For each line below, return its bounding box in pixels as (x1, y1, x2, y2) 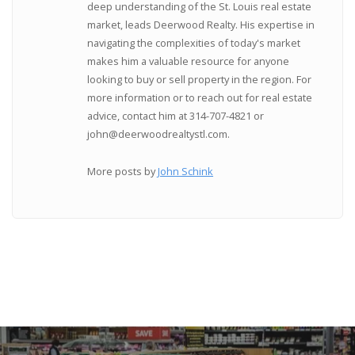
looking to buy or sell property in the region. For (87, 72, 312, 87)
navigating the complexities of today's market (87, 36, 301, 51)
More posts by (87, 163, 158, 178)
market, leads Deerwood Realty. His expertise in (87, 17, 315, 32)
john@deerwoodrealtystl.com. (87, 127, 231, 142)
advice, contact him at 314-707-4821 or (87, 109, 265, 124)
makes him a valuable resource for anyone (87, 54, 290, 69)
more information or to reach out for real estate (87, 90, 313, 105)
